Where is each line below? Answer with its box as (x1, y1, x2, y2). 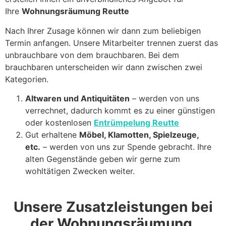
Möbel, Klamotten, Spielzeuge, (79, 130, 199, 140)
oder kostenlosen (25, 118, 94, 128)
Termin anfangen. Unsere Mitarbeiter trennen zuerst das (5, 37, 218, 48)
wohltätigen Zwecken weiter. (25, 166, 135, 177)
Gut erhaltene (25, 130, 79, 140)
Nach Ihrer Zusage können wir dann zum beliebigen (5, 25, 201, 36)
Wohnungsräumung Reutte (22, 6, 129, 17)
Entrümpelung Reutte (94, 118, 179, 128)
